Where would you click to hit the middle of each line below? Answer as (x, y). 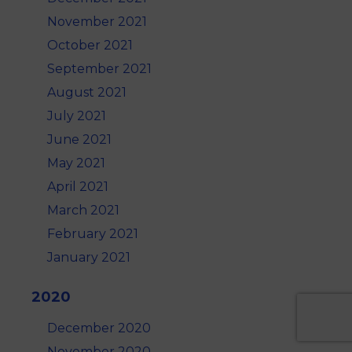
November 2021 (97, 22)
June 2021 (79, 140)
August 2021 (87, 93)
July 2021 (77, 116)
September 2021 (99, 69)
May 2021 (76, 163)
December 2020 (99, 328)
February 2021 (93, 234)
